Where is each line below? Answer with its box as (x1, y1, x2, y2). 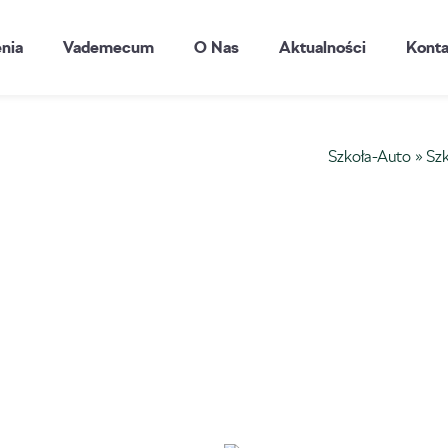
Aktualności (279, 37, 367, 57)
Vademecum (63, 37, 155, 57)
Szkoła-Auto (328, 147, 412, 166)
